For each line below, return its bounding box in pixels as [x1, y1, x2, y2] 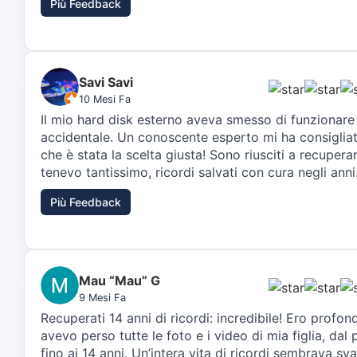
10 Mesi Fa [79, 92, 131, 105]
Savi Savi [79, 73, 133, 90]
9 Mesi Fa [79, 291, 126, 304]
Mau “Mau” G [79, 272, 160, 288]
